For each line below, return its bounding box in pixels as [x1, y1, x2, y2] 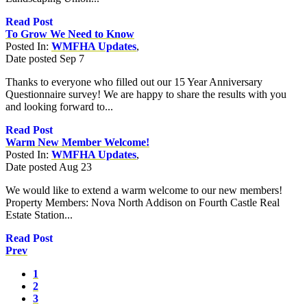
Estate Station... [5, 208, 73, 221]
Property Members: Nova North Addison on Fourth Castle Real [5, 196, 280, 208]
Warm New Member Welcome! [5, 136, 149, 148]
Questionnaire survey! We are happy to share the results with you [5, 88, 286, 100]
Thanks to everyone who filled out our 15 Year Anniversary [5, 75, 262, 88]
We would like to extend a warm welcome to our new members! [5, 184, 282, 196]
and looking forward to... [5, 100, 113, 112]
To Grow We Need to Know [5, 27, 134, 40]
